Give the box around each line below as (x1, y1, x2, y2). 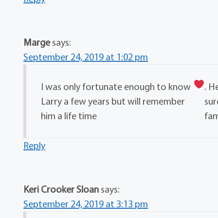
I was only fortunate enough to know (41, 80, 191, 93)
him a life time (41, 109, 97, 122)
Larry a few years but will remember (41, 95, 185, 108)
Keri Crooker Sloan (23, 183, 99, 196)
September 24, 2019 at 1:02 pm (23, 51, 148, 63)
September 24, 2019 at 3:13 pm (23, 198, 148, 210)
